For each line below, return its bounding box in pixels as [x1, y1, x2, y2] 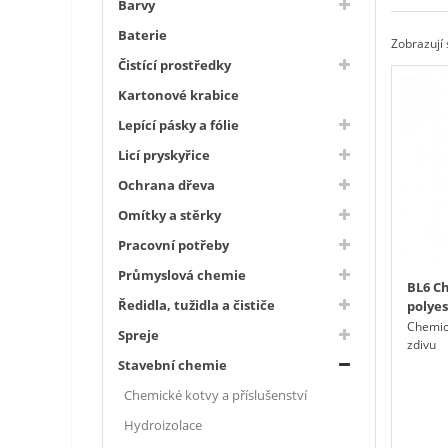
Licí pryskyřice [118, 145, 210, 164]
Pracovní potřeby [118, 235, 229, 254]
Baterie [118, 25, 167, 44]
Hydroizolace [124, 415, 202, 434]
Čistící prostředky [118, 55, 231, 74]
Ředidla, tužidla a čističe [118, 295, 275, 314]
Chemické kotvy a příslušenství [124, 385, 307, 404]
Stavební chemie [118, 355, 227, 374]
